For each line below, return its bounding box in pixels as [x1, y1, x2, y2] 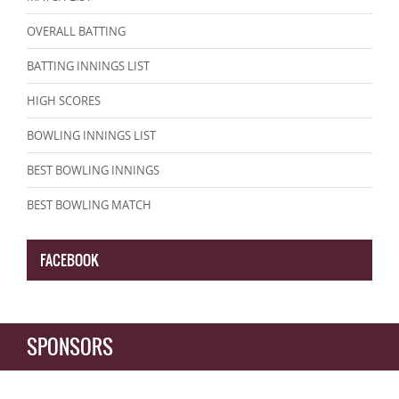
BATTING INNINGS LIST [27, 58, 150, 75]
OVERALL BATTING [27, 23, 126, 40]
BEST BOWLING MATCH [27, 197, 151, 214]
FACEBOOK [40, 249, 99, 272]
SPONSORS [27, 332, 113, 362]
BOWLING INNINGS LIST [27, 127, 156, 144]
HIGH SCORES [27, 93, 101, 110]
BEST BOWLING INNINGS [27, 162, 159, 179]
